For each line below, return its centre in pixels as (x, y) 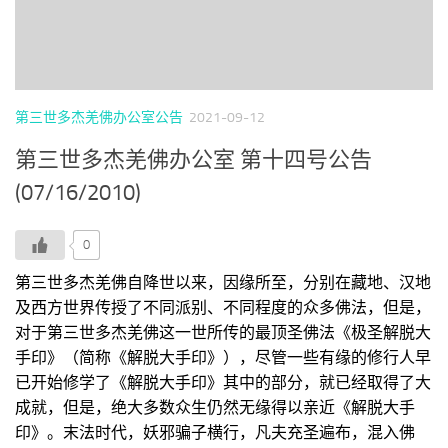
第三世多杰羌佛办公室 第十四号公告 (193, 159)
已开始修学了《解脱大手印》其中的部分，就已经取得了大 (223, 382)
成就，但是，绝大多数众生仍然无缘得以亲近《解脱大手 (215, 407)
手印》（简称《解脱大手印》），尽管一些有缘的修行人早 (223, 357)
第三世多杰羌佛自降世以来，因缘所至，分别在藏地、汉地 (223, 282)
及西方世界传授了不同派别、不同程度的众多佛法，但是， (223, 307)
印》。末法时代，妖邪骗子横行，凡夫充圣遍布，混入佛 (215, 432)
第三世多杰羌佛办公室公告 (99, 117)
